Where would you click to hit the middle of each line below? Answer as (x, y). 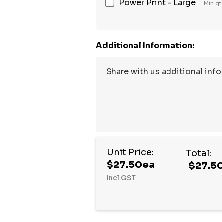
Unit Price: (130, 152)
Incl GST (121, 178)
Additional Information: (145, 46)
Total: (199, 153)
